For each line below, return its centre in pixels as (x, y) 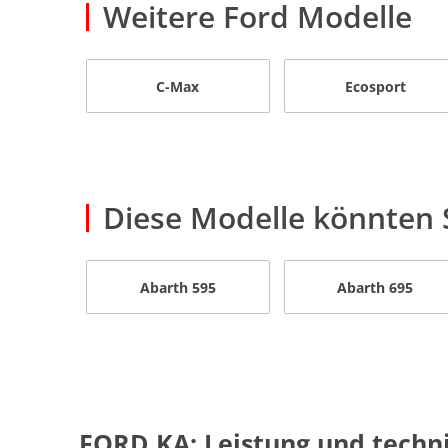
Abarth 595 (177, 287)
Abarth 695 (375, 287)
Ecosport (375, 86)
